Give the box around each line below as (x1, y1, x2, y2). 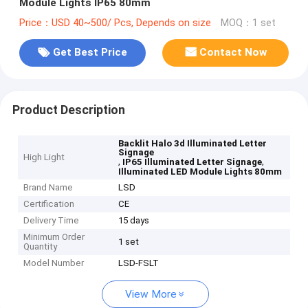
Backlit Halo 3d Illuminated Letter (118, 138, 267, 149)
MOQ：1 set (220, 16, 276, 29)
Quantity (23, 241, 58, 252)
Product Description (12, 102, 125, 117)
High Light (23, 152, 65, 163)
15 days (118, 215, 150, 226)
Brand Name (23, 182, 74, 193)
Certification (23, 199, 75, 210)
